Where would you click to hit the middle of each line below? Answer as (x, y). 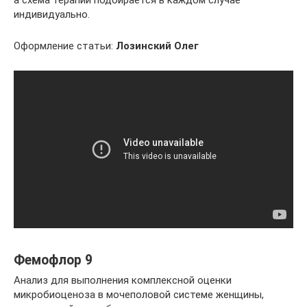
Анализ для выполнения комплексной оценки (123, 281)
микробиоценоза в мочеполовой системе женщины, (139, 295)
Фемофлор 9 (53, 260)
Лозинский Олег (157, 46)
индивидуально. (52, 15)
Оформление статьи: (65, 46)
